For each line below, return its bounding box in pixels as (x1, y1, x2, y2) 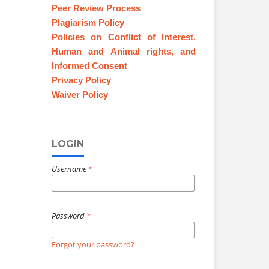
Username (52, 163, 88, 174)
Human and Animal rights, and (52, 46, 196, 56)
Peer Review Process (52, 3, 141, 13)
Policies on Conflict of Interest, (52, 32, 196, 42)
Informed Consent (52, 61, 127, 71)
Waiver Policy (52, 89, 108, 100)
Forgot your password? (52, 238, 134, 250)
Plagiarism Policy (52, 17, 124, 28)
